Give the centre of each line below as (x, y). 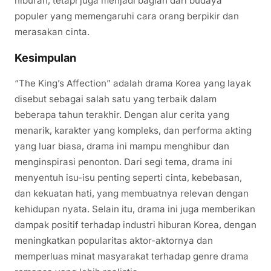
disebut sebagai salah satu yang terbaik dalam (116, 99)
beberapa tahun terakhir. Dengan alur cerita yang (122, 115)
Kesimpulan (45, 58)
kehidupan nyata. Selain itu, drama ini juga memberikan (135, 209)
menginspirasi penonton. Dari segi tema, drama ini (123, 162)
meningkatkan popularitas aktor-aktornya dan (114, 241)
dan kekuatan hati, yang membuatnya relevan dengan (132, 194)
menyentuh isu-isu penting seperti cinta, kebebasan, (128, 178)
